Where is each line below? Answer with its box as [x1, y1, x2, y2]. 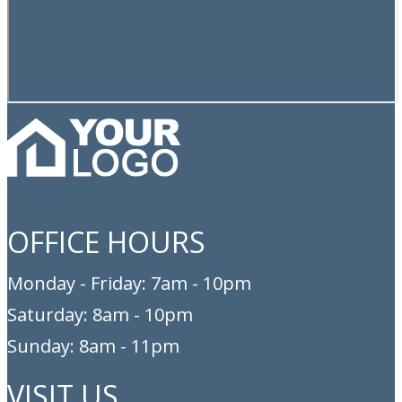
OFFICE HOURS [7, 223, 205, 261]
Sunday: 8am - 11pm [7, 334, 179, 358]
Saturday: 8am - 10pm [7, 302, 193, 327]
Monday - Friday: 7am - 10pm [7, 271, 251, 295]
